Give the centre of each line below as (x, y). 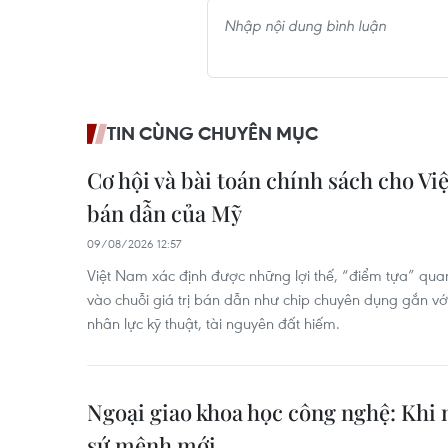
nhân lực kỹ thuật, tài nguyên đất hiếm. (213, 323)
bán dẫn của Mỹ (164, 213)
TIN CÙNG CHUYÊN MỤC (212, 133)
